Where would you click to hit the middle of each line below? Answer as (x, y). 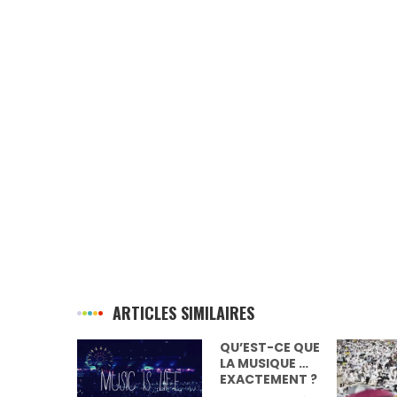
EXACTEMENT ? (162, 380)
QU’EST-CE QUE (163, 348)
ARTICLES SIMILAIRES (183, 313)
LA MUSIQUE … (157, 364)
